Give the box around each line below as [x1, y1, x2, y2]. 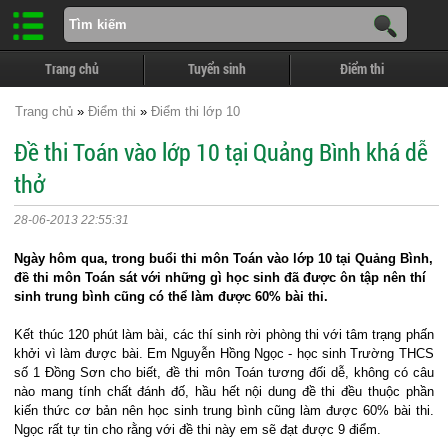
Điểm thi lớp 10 [151, 104, 240, 119]
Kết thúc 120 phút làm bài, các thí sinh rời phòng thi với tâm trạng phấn [14, 327, 434, 342]
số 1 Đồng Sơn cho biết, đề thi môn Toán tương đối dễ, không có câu [14, 365, 434, 380]
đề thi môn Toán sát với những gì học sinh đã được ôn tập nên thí [14, 270, 427, 285]
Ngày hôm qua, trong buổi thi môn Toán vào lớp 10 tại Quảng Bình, [14, 251, 434, 266]
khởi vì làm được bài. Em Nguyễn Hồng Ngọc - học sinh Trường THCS [14, 346, 434, 361]
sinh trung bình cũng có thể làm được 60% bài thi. [14, 289, 329, 304]
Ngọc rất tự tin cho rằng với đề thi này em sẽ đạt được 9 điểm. [14, 422, 382, 437]
